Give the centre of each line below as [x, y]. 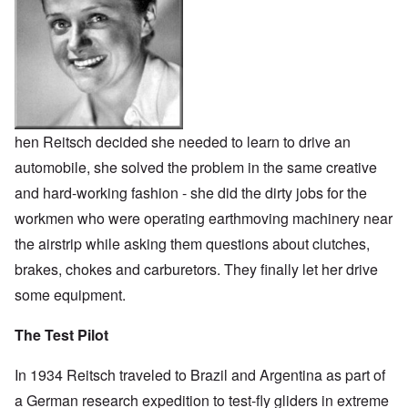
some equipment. [70, 294]
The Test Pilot [61, 334]
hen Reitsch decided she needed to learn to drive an [183, 141]
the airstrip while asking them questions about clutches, [192, 243]
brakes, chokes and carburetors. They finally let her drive [196, 269]
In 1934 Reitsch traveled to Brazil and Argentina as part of [200, 374]
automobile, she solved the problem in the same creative [196, 167]
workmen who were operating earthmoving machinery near [204, 218]
